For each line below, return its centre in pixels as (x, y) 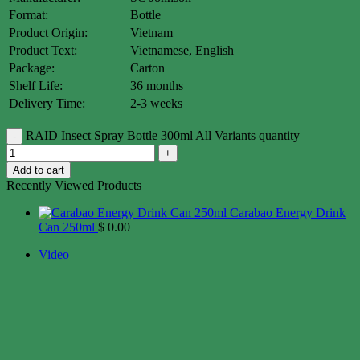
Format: (29, 15)
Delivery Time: (47, 104)
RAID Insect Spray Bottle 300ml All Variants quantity (163, 136)
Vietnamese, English (182, 51)
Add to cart (39, 170)
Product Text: (43, 51)
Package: (32, 68)
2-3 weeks (156, 104)
